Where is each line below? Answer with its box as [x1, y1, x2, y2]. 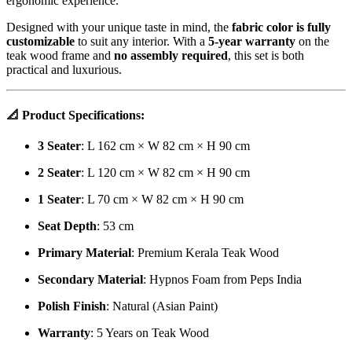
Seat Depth [38, 218, 97, 233]
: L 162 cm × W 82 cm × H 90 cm [81, 138, 250, 152]
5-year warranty [208, 35, 295, 49]
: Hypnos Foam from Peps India [143, 272, 302, 286]
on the [295, 35, 329, 49]
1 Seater [38, 192, 81, 206]
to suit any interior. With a [75, 35, 208, 49]
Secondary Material [38, 272, 143, 286]
